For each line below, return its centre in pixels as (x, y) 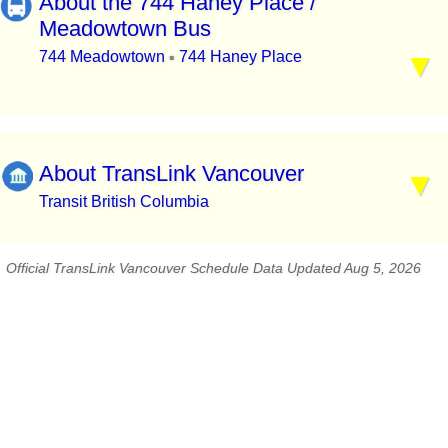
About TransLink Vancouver (171, 173)
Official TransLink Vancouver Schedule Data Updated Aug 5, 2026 (213, 267)
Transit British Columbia (124, 201)
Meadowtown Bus (125, 29)
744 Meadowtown (104, 57)
